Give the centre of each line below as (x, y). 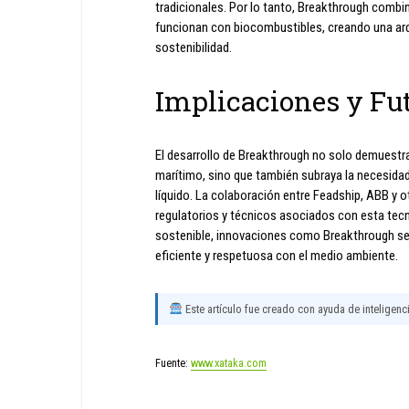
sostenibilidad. (194, 47)
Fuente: (173, 362)
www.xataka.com (229, 362)
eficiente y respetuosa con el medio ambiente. (277, 255)
